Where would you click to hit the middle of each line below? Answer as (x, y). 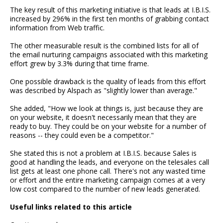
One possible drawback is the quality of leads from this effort (108, 82)
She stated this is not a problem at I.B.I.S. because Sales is (103, 153)
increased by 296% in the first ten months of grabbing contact (110, 19)
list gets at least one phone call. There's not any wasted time (108, 171)
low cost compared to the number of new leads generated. (105, 189)
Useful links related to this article (71, 207)
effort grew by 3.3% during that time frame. (79, 64)
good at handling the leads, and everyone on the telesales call (110, 162)
